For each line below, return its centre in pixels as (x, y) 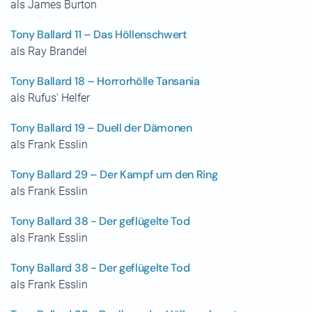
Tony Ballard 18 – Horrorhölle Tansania (105, 81)
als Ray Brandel (49, 51)
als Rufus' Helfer (50, 98)
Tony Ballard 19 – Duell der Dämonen (101, 128)
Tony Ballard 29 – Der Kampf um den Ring (114, 174)
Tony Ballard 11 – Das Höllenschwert (99, 34)
